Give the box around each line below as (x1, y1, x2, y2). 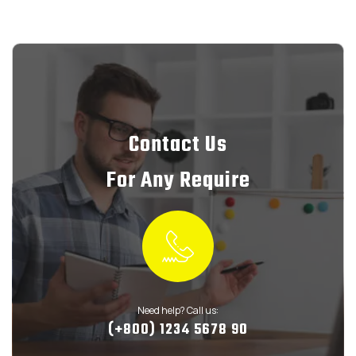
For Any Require (106, 163, 250, 198)
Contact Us (129, 127, 227, 162)
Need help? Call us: (137, 303, 219, 317)
